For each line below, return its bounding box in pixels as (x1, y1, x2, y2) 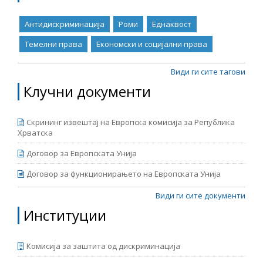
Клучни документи (23, 82, 151, 101)
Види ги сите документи (156, 190, 245, 201)
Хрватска (18, 127, 53, 138)
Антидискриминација (25, 19, 104, 29)
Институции (23, 205, 106, 225)
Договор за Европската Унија (26, 148, 137, 159)
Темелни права (25, 39, 82, 49)
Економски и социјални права (96, 39, 207, 49)
